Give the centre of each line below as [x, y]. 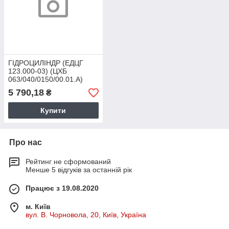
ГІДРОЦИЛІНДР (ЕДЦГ [46, 63]
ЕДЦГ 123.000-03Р [39, 88]
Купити [53, 111]
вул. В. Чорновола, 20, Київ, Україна [86, 215]
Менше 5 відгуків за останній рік [79, 170]
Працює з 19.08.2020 [62, 188]
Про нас [26, 143]
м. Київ [38, 207]
